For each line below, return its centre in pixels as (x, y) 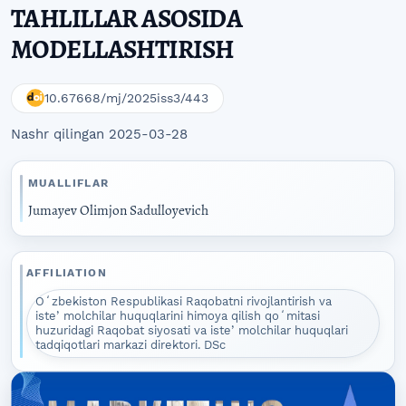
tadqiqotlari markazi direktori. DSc (131, 344)
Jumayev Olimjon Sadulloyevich (118, 210)
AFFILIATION (67, 273)
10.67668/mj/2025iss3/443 (126, 98)
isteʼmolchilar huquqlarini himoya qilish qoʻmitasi (178, 315)
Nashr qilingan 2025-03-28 (99, 135)
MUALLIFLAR (68, 183)
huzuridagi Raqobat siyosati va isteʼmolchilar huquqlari (192, 330)
